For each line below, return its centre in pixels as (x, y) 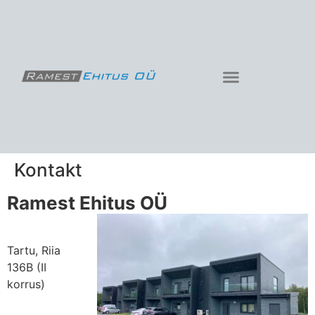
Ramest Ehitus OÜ (87, 203)
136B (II (27, 268)
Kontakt (48, 170)
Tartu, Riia (34, 251)
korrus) (26, 284)
